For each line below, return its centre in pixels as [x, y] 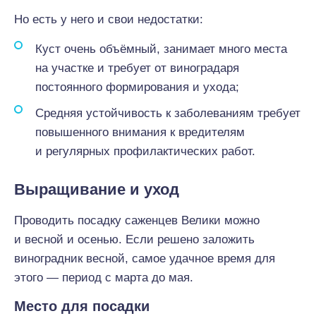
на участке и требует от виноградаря [137, 68]
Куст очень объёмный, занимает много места [161, 49]
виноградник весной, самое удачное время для [145, 259]
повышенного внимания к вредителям [140, 132]
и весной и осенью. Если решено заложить [134, 239]
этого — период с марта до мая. [104, 278]
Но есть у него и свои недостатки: [109, 19]
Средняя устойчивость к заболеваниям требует [168, 113]
